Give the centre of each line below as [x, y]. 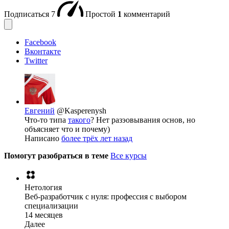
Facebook [40, 42]
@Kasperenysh [82, 110]
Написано [43, 138]
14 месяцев [44, 215]
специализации [51, 205]
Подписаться [28, 14]
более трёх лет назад [97, 138]
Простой [101, 14]
